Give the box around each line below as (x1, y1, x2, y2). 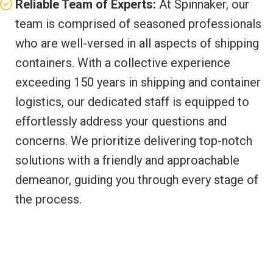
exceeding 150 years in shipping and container (15, 74, 261, 90)
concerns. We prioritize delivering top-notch (15, 133, 252, 148)
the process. (15, 191, 82, 207)
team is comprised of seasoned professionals (15, 16, 261, 31)
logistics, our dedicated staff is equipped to (15, 94, 249, 109)
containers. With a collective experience (15, 55, 230, 70)
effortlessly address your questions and (15, 113, 227, 129)
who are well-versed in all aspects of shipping (15, 35, 259, 51)
